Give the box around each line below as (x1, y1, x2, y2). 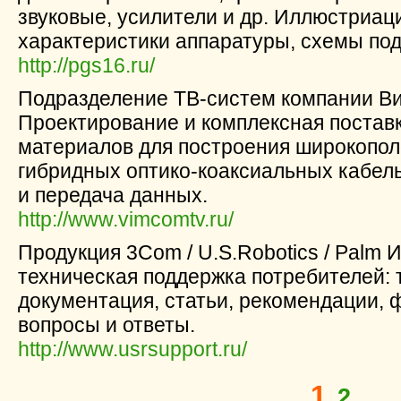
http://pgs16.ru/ (18, 54, 155, 77)
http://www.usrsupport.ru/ (18, 337, 247, 361)
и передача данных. (18, 183, 208, 207)
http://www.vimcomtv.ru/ (18, 208, 234, 231)
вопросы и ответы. (18, 313, 195, 337)
